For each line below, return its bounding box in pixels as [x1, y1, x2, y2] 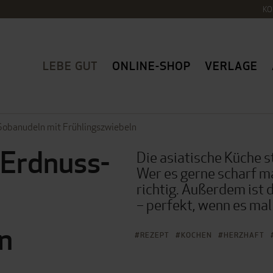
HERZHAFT [224, 230, 264, 240]
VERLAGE [205, 58, 258, 74]
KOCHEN [181, 230, 212, 240]
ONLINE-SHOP [112, 58, 191, 74]
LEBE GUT [43, 58, 99, 74]
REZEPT [140, 230, 169, 240]
